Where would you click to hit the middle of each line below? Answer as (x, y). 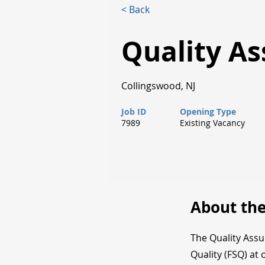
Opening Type (208, 112)
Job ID (134, 112)
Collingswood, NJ (158, 86)
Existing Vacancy (212, 123)
